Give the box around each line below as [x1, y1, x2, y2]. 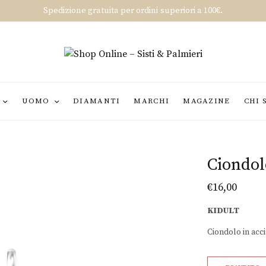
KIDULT [207, 205, 239, 216]
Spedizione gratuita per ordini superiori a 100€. [43, 5, 223, 16]
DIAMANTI [73, 96, 121, 106]
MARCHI [134, 96, 170, 106]
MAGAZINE [183, 96, 230, 106]
